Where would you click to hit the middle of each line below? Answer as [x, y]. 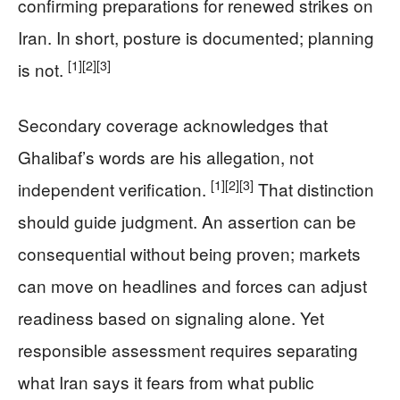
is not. [43, 69]
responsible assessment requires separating [188, 349]
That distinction [314, 188]
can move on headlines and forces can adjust [192, 285]
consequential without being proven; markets [189, 253]
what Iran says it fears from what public [166, 381]
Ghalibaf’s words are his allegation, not [166, 156]
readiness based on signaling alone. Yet [171, 317]
